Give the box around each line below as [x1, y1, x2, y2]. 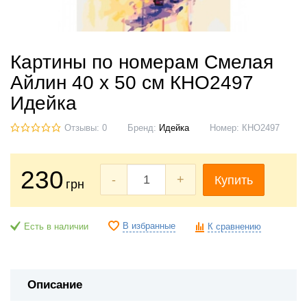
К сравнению [208, 222, 261, 232]
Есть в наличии [24, 222, 88, 232]
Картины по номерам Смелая [10, 51, 273, 73]
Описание [27, 278, 82, 291]
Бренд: [127, 123, 159, 133]
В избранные [123, 221, 175, 231]
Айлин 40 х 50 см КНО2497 [10, 72, 254, 93]
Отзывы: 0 [64, 123, 107, 133]
